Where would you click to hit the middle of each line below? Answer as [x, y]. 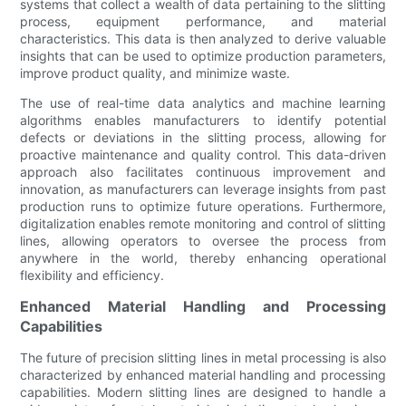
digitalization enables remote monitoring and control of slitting [203, 223]
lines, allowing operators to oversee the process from [203, 240]
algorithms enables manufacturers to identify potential [203, 120]
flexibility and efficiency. [92, 275]
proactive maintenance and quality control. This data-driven [203, 154]
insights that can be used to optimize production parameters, [203, 55]
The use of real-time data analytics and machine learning [203, 102]
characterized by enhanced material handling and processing [203, 374]
